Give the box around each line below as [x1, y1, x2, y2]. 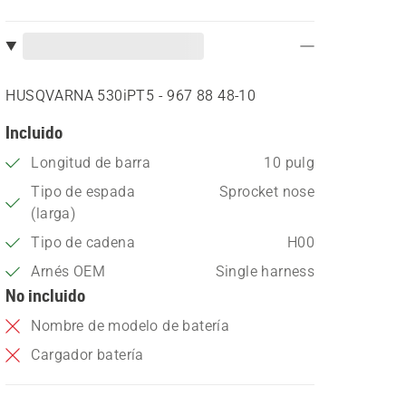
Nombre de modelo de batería [31, 317, 230, 334]
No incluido [5, 285, 86, 305]
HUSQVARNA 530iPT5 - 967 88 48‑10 [5, 87, 256, 104]
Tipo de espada [31, 183, 135, 200]
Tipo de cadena [31, 234, 135, 251]
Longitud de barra [31, 154, 151, 171]
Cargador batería [31, 346, 144, 363]
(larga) [31, 205, 76, 222]
